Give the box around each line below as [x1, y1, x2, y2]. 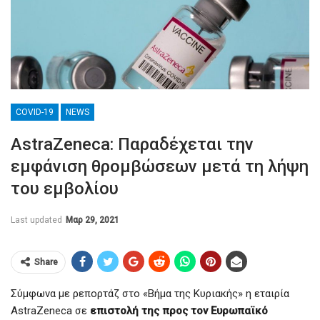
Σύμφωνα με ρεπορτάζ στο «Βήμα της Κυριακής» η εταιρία [11, 287, 289, 301]
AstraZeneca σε [11, 304, 90, 318]
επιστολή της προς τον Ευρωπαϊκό [90, 304, 268, 318]
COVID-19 [16, 107, 54, 118]
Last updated [11, 215, 64, 226]
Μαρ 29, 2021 [66, 215, 119, 226]
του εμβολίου [11, 179, 119, 199]
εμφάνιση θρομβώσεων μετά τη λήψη [11, 156, 309, 177]
